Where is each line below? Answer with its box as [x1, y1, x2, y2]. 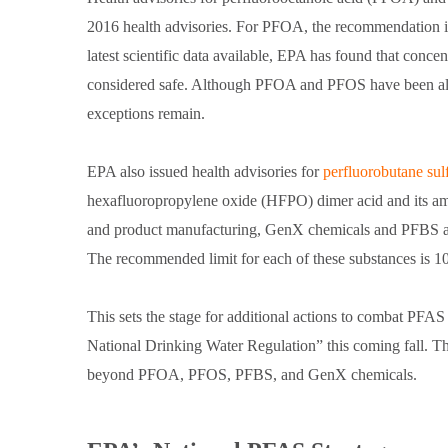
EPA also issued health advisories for [87, 163, 323, 181]
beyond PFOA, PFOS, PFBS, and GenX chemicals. [87, 366, 417, 384]
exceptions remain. [87, 105, 205, 123]
